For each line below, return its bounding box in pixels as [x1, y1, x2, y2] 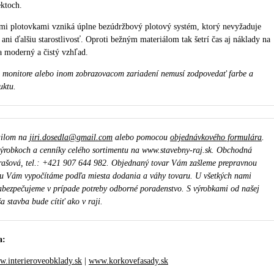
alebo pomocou [112, 132, 170, 142]
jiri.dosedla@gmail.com [29, 132, 113, 142]
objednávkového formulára [169, 132, 262, 142]
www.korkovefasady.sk [88, 256, 168, 265]
